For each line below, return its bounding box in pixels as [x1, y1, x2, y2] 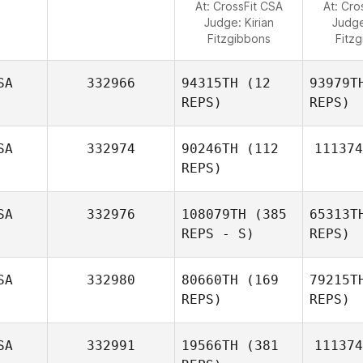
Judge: [203, 15, 245, 29]
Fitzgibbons [207, 32, 271, 45]
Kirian [244, 15, 274, 29]
